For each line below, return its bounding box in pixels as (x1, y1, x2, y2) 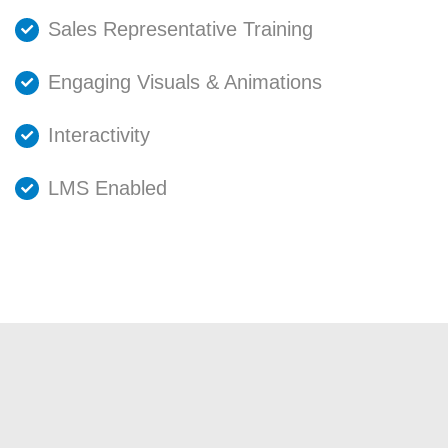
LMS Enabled (48, 176, 168, 199)
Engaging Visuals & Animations (48, 70, 323, 93)
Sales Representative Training (48, 18, 314, 40)
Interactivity (48, 123, 151, 146)
